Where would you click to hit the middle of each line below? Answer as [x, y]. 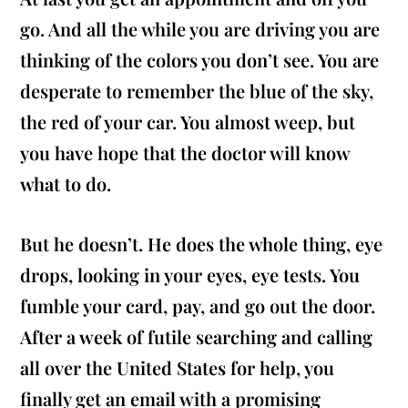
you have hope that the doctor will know [185, 153]
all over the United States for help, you [178, 368]
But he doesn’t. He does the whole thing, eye [202, 244]
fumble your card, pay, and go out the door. [198, 306]
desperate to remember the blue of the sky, [197, 91]
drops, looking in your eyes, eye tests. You [190, 275]
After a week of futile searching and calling [197, 337]
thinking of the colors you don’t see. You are [200, 60]
